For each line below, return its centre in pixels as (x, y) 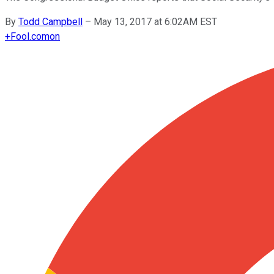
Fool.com (30, 36)
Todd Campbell (50, 21)
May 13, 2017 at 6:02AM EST (155, 21)
